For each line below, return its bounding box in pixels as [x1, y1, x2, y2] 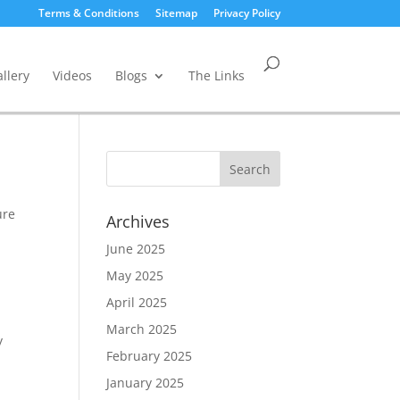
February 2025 [106, 347, 193, 364]
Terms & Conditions [37, 5, 139, 21]
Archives [106, 211, 171, 232]
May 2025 [106, 267, 164, 284]
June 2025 [106, 240, 166, 257]
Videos [52, 67, 92, 84]
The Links [187, 67, 245, 84]
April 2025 [106, 294, 168, 311]
